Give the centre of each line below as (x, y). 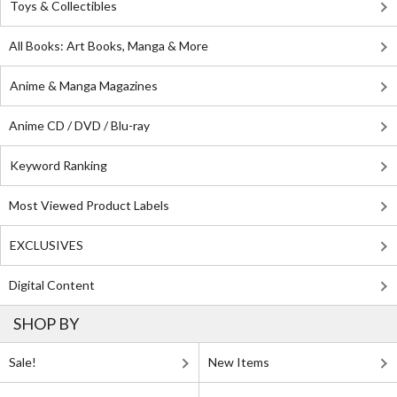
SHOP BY (46, 323)
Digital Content (52, 285)
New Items (239, 362)
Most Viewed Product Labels (89, 205)
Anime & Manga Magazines (84, 86)
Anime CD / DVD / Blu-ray (79, 125)
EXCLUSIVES (47, 245)
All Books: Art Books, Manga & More (109, 46)
